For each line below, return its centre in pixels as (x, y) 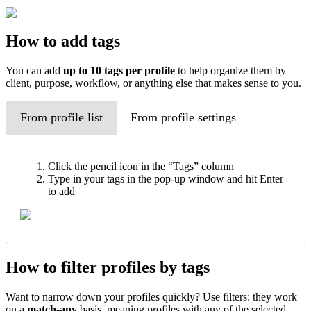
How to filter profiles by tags (108, 267)
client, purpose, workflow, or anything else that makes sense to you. (155, 83)
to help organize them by (232, 70)
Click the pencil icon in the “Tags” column (141, 166)
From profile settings (183, 118)
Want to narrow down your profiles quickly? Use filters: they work (151, 296)
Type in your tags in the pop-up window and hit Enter (166, 178)
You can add (34, 70)
